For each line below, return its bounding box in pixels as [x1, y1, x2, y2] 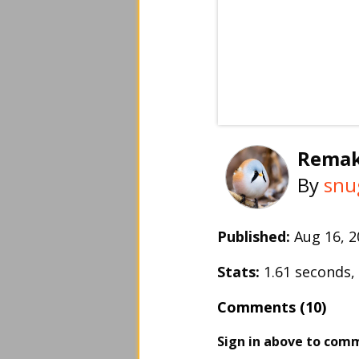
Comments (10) [217, 297, 326, 317]
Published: [217, 227, 290, 246]
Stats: [217, 262, 260, 281]
